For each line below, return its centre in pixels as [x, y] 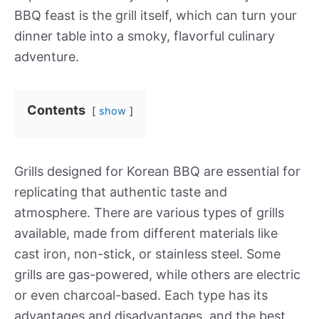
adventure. [47, 57]
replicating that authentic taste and [121, 192]
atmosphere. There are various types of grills [149, 213]
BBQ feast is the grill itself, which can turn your [156, 15]
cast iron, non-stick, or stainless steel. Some [147, 254]
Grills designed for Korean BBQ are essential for [157, 171]
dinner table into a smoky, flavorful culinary [145, 36]
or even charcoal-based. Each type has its [141, 295]
